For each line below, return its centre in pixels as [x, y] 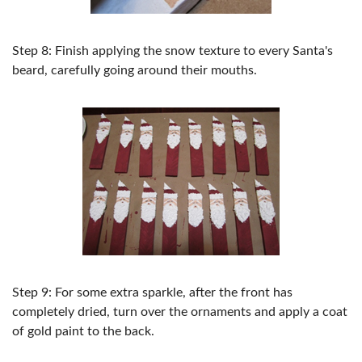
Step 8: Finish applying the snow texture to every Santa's [173, 51]
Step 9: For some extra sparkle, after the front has [152, 293]
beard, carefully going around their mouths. [135, 70]
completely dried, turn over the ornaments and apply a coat [180, 312]
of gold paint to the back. [83, 331]
